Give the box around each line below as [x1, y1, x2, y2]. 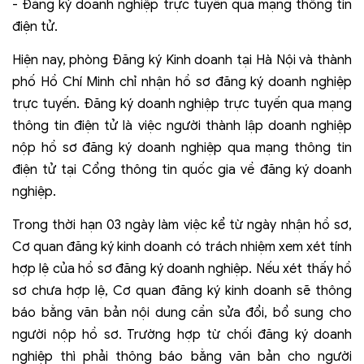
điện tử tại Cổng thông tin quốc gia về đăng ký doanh [12, 162, 352, 179]
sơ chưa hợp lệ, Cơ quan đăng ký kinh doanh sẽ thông [12, 283, 352, 300]
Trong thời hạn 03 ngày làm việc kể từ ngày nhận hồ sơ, [12, 217, 352, 234]
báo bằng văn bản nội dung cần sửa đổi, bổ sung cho [12, 305, 352, 322]
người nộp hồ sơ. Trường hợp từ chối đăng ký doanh [12, 327, 352, 344]
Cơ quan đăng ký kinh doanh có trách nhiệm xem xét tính [12, 239, 352, 256]
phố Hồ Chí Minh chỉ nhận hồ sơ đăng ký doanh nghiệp [12, 74, 352, 91]
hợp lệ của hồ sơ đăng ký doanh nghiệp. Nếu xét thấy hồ [12, 261, 352, 278]
